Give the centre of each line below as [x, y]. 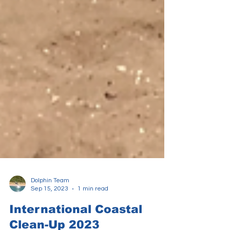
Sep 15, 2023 [50, 209]
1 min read [93, 209]
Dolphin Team [50, 200]
